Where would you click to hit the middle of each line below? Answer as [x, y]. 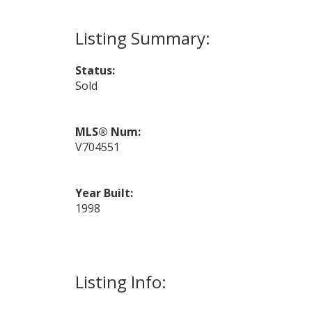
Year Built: [104, 193]
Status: [95, 71]
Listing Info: [120, 282]
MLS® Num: [108, 132]
